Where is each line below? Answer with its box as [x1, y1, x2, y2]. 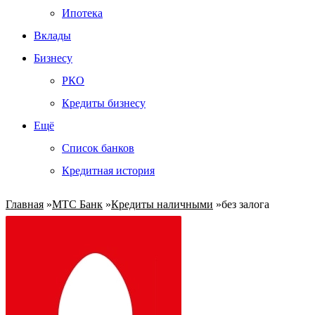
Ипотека [62, 7, 103, 19]
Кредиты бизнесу [62, 97, 146, 109]
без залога [221, 198, 269, 210]
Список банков [62, 142, 134, 154]
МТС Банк [52, 198, 103, 210]
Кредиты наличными [111, 198, 213, 210]
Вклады [34, 30, 71, 41]
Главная [6, 198, 44, 210]
